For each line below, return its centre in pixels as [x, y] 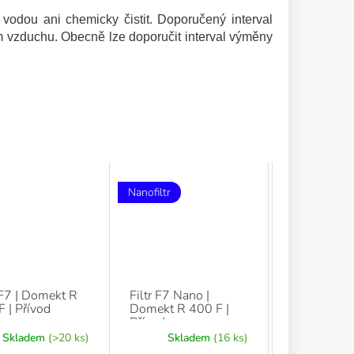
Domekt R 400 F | [180, 309]
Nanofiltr [150, 192]
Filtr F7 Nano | [170, 295]
